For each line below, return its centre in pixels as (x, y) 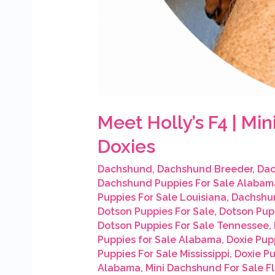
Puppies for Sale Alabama (159, 240)
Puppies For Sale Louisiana (162, 198)
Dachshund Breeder (204, 169)
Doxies (126, 147)
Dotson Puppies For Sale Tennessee (183, 226)
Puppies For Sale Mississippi (163, 254)
